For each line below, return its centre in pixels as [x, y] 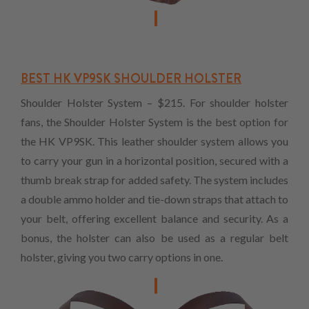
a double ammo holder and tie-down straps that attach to [154, 199]
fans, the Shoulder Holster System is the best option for [154, 122]
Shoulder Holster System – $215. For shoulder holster [154, 103]
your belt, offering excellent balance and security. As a [154, 219]
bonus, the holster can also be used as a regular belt [154, 238]
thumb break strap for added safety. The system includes [154, 180]
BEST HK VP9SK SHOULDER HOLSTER [131, 79]
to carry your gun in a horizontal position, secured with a [154, 161]
